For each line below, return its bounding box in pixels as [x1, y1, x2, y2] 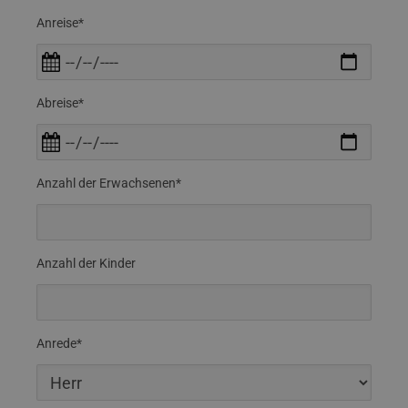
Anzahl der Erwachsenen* [36, 176, 181, 190]
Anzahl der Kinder [36, 256, 136, 270]
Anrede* [36, 336, 82, 351]
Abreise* [36, 96, 84, 110]
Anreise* [36, 15, 84, 30]
